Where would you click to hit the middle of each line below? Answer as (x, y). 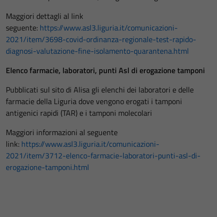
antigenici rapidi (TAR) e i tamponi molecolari (79, 113)
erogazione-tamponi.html (47, 167)
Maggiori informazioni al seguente (62, 132)
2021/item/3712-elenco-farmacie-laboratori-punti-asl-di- (103, 155)
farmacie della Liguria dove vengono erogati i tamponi (94, 101)
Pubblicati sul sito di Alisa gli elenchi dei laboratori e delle (100, 90)
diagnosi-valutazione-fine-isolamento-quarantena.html (97, 51)
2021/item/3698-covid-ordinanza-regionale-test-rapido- (101, 39)
